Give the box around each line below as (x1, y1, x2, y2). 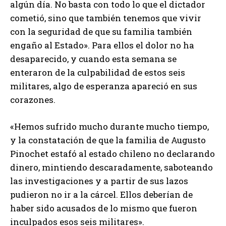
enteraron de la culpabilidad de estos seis (10, 66, 185, 78)
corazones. (10, 93, 55, 105)
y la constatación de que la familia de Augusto (10, 134, 206, 146)
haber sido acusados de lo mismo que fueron (10, 202, 197, 214)
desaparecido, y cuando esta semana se (10, 52, 177, 65)
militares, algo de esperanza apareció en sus (10, 80, 197, 92)
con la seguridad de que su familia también (10, 25, 192, 37)
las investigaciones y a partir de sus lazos (10, 175, 188, 187)
